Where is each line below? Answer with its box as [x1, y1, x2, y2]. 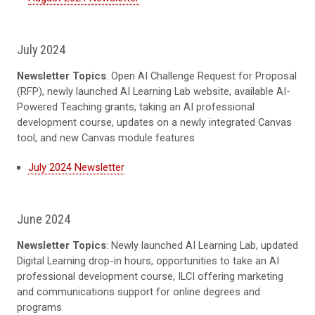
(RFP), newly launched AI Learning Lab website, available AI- [17, 85, 290, 98]
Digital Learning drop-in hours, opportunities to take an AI [17, 255, 279, 268]
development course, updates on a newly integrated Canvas [17, 116, 292, 129]
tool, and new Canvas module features [17, 131, 195, 145]
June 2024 [17, 212, 73, 227]
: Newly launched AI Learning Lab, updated [106, 239, 298, 252]
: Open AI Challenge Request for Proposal [106, 70, 297, 83]
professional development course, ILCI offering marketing [17, 270, 283, 283]
